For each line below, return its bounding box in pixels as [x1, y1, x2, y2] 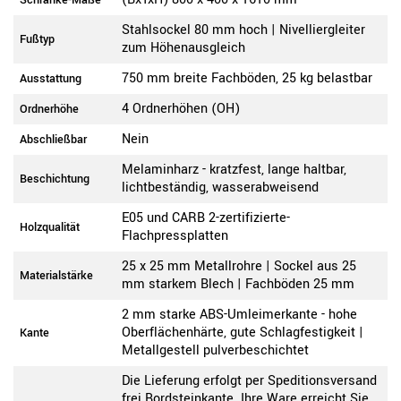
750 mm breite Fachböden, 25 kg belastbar [122, 69, 372, 89]
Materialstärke [20, 268, 93, 285]
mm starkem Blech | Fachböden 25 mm [122, 275, 354, 294]
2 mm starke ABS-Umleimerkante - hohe [122, 305, 357, 325]
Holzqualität [20, 219, 80, 236]
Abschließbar [20, 132, 87, 149]
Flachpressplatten [122, 226, 228, 246]
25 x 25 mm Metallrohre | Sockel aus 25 [122, 257, 356, 277]
